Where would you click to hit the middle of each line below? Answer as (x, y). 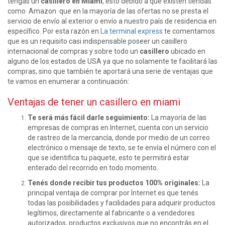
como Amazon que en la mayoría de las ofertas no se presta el (108, 11)
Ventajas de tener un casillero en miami (94, 102)
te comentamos (189, 31)
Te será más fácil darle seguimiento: (89, 118)
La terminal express (132, 31)
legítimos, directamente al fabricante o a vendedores (111, 213)
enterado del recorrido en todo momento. (93, 168)
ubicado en (187, 51)
